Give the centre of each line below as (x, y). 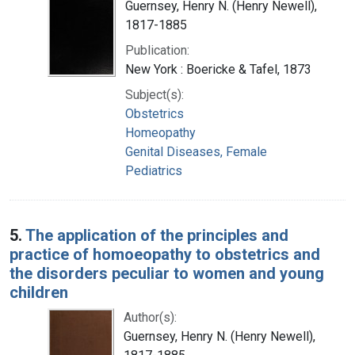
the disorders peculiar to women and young (167, 273)
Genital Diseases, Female (196, 151)
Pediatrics (154, 170)
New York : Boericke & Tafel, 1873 (218, 69)
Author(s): (150, 317)
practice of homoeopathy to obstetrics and (165, 254)
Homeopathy (160, 132)
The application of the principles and (157, 235)
